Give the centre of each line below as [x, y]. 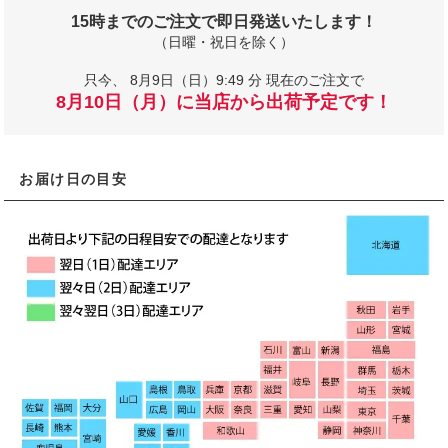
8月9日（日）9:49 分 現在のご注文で [247, 80]
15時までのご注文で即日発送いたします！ [224, 22]
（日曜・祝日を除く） [224, 42]
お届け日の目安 [73, 179]
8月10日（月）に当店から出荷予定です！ [224, 102]
